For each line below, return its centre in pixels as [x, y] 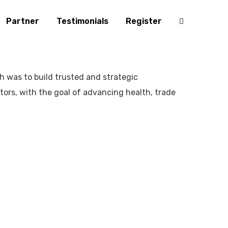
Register [144, 21]
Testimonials [82, 21]
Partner [23, 21]
